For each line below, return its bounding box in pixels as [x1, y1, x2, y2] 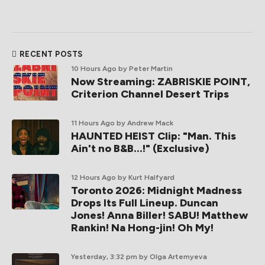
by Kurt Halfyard [118, 173, 174, 182]
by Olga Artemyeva [139, 253, 207, 261]
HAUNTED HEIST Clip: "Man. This [71, 130, 236, 143]
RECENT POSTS [19, 50, 83, 59]
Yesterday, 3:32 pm [71, 253, 137, 261]
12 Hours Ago [71, 173, 116, 182]
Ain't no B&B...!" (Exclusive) [71, 142, 209, 156]
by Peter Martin [118, 64, 173, 73]
